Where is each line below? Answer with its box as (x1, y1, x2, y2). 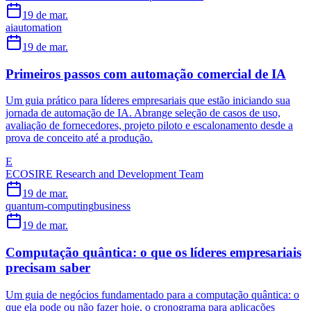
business (94, 200, 131, 212)
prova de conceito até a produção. (6, 132, 153, 144)
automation (13, 21, 62, 33)
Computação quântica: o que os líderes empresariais (6, 245, 301, 260)
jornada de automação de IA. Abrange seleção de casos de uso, (6, 107, 280, 119)
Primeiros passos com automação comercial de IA (6, 66, 286, 81)
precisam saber (6, 260, 90, 276)
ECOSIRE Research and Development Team (6, 168, 203, 180)
